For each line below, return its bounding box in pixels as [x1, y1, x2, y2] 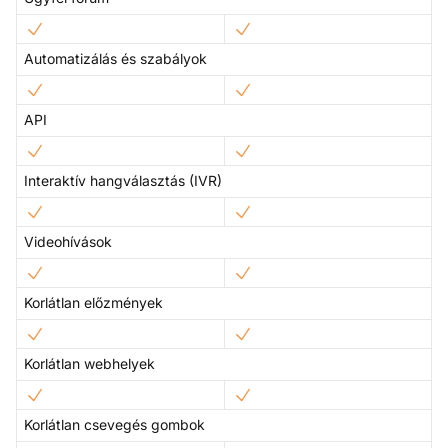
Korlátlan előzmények [24, 294, 163, 312]
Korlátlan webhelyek [24, 355, 155, 373]
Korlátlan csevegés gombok [24, 416, 205, 434]
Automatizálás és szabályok [24, 50, 207, 68]
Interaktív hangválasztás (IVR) [24, 172, 222, 190]
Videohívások [24, 233, 112, 251]
